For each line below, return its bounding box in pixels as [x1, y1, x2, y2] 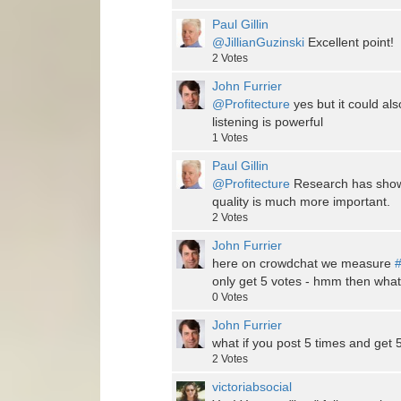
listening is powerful [212, 115, 323, 130]
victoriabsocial [212, 380, 292, 395]
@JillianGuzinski [212, 35, 304, 50]
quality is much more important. [212, 194, 390, 209]
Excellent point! [304, 35, 394, 50]
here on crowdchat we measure [212, 256, 395, 271]
